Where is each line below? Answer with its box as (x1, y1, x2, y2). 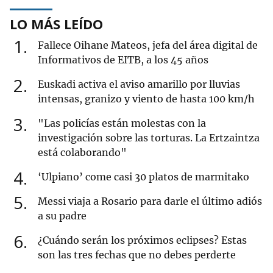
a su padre (38, 210, 87, 222)
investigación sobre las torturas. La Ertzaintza (38, 132, 260, 144)
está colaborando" (38, 146, 127, 159)
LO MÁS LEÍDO (10, 15, 103, 34)
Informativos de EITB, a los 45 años (38, 54, 208, 66)
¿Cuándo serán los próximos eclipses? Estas (38, 234, 247, 247)
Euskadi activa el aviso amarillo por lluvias (38, 78, 240, 91)
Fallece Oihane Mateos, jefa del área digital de (38, 39, 258, 52)
